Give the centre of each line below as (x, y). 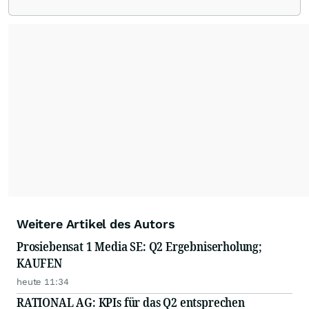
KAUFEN (39, 263)
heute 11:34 (43, 282)
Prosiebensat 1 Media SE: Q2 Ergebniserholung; (139, 247)
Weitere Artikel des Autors (96, 224)
